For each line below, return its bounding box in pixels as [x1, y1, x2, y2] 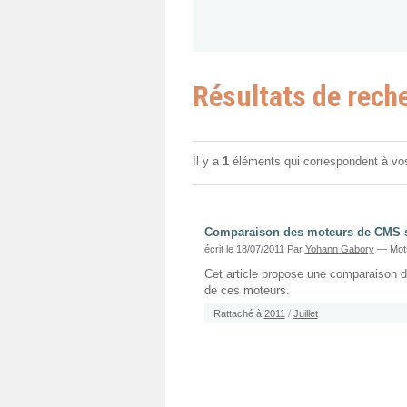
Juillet [293, 307, 318, 319]
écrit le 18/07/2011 [203, 243, 287, 254]
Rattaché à [213, 307, 262, 319]
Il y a [193, 154, 223, 168]
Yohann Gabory [304, 243, 374, 254]
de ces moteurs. [203, 283, 290, 297]
